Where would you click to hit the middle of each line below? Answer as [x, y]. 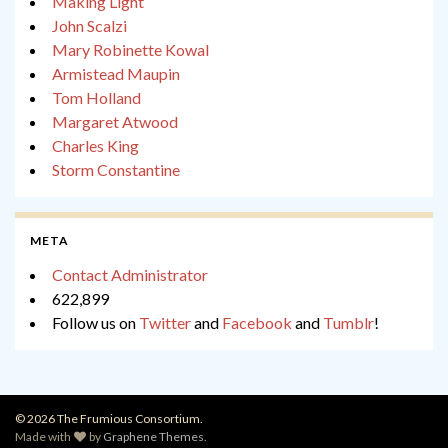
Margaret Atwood [115, 122]
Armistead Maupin [116, 74]
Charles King [95, 146]
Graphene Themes [154, 437]
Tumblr [348, 323]
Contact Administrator [130, 275]
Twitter [165, 323]
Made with [44, 437]
